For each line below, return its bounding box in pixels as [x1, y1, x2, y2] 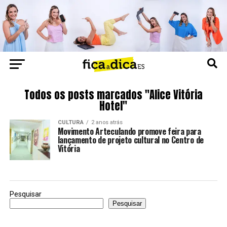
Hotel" [99, 98, 128, 114]
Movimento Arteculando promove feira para [57, 125, 201, 137]
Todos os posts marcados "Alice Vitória [24, 87, 203, 103]
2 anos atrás [91, 119, 123, 126]
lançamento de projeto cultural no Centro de [57, 133, 204, 146]
